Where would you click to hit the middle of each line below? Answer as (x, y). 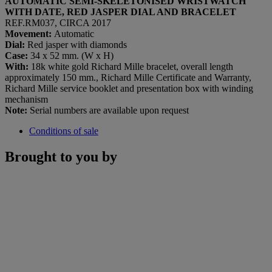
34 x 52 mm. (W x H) (71, 55)
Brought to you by (61, 156)
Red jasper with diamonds (77, 44)
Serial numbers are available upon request (109, 110)
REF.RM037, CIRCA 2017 (58, 22)
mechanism (26, 99)
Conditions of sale (64, 131)
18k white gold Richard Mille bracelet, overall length (132, 66)
